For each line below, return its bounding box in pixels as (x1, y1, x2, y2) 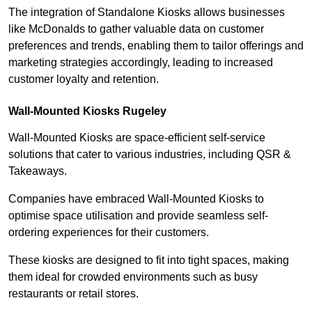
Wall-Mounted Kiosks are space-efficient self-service (8, 132, 265, 144)
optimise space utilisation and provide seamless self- (8, 210, 268, 222)
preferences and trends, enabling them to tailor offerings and (8, 40, 304, 52)
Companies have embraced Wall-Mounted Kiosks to (8, 193, 264, 205)
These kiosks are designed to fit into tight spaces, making (8, 254, 289, 267)
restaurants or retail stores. (8, 288, 141, 300)
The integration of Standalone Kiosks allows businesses (8, 6, 285, 19)
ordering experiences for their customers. (8, 226, 209, 239)
